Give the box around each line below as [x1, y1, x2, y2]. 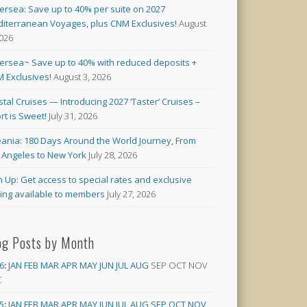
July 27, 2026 [107, 188, 156, 201]
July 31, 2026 [49, 110, 98, 123]
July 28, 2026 [88, 149, 138, 162]
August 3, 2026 [53, 71, 112, 84]
